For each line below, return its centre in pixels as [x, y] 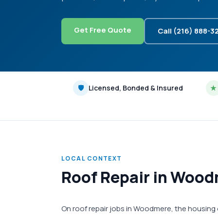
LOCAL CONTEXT [92, 158]
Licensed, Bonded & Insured [136, 88]
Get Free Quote [103, 30]
